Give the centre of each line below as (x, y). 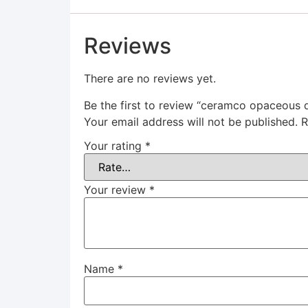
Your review (117, 190)
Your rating (114, 146)
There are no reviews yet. (150, 79)
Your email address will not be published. (191, 121)
